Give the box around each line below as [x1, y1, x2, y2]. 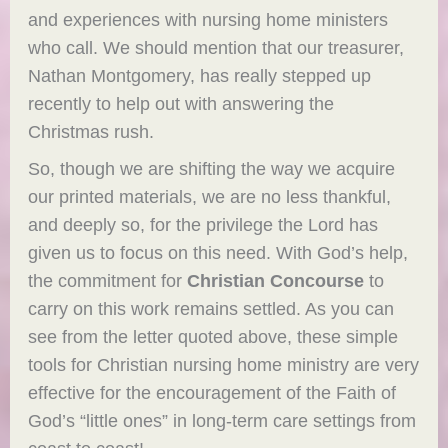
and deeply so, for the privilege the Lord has [28, 214, 379, 236]
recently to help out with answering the [28, 93, 335, 115]
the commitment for [28, 270, 188, 292]
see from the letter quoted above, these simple [28, 326, 399, 348]
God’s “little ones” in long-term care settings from [28, 410, 417, 432]
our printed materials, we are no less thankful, [28, 186, 392, 208]
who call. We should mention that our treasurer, [28, 37, 405, 59]
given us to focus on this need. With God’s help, [28, 242, 409, 264]
